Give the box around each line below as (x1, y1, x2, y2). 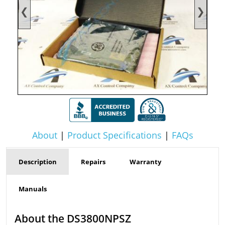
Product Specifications (67, 129, 162, 142)
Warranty (130, 157, 161, 167)
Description (19, 157, 57, 167)
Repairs (81, 157, 105, 167)
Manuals (19, 184, 47, 194)
